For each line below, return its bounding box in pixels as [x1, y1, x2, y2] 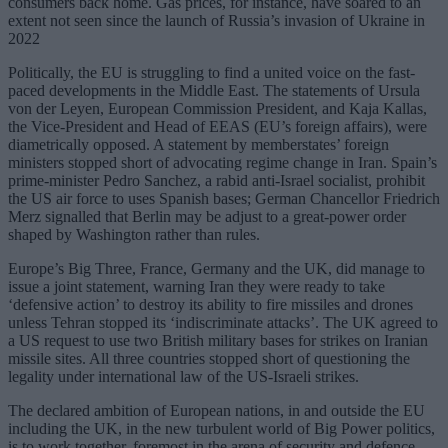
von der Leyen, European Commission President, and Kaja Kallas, [8, 99, 427, 117]
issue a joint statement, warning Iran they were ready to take [8, 277, 385, 295]
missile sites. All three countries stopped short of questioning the [8, 349, 410, 367]
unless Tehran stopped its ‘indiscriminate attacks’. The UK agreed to [8, 313, 438, 331]
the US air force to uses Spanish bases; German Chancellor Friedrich [8, 189, 440, 207]
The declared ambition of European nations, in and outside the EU [8, 401, 425, 419]
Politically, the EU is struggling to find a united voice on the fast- [8, 63, 415, 81]
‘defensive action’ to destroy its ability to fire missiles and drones [8, 295, 413, 313]
